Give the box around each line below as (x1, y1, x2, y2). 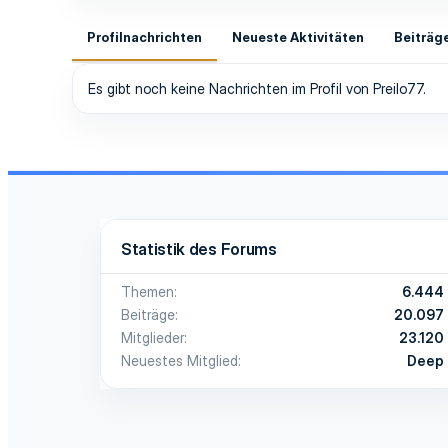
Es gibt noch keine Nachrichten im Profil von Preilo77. (88, 79, 426, 97)
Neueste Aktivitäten (232, 28, 364, 45)
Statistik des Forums (121, 238, 277, 259)
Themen (121, 282, 174, 300)
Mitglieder (121, 328, 184, 346)
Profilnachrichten (87, 28, 202, 45)
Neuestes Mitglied (121, 351, 238, 369)
